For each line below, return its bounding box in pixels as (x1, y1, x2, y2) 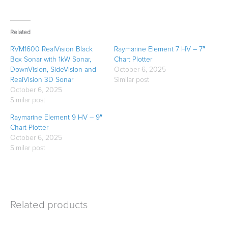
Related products (10, 199, 88, 210)
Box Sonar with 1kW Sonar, (10, 56, 91, 64)
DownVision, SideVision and (10, 66, 96, 74)
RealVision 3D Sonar (10, 76, 73, 84)
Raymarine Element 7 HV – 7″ (114, 46, 205, 53)
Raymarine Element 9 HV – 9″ (10, 114, 102, 122)
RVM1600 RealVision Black (10, 46, 93, 53)
